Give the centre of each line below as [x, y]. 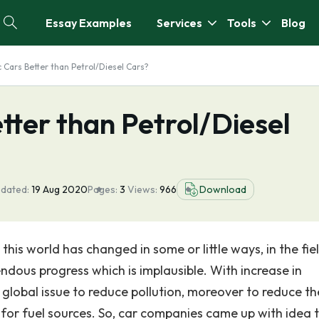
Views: [143, 189]
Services [179, 23]
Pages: [103, 189]
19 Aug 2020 [59, 189]
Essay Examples [89, 23]
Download [223, 189]
